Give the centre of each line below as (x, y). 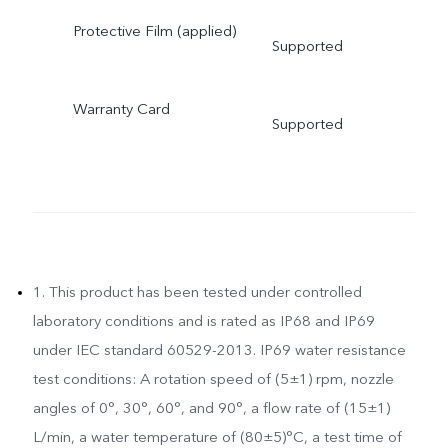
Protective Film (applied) (154, 30)
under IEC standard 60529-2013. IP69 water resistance (219, 350)
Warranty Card (121, 108)
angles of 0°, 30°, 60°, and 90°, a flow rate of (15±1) (211, 408)
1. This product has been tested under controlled (197, 292)
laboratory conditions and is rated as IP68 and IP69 (203, 321)
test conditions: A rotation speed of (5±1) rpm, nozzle (213, 379)
